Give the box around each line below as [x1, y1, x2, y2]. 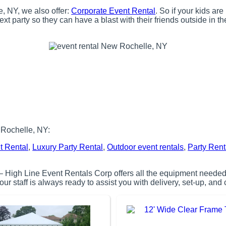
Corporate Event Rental [71, 6, 156, 15]
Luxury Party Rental [32, 142, 103, 151]
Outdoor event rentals [107, 142, 184, 151]
